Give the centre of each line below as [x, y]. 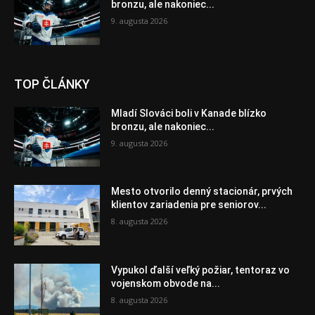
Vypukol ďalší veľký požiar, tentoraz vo [201, 270]
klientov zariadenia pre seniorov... [189, 205]
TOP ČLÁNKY [52, 84]
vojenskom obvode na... [166, 284]
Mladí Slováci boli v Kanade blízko [189, 113]
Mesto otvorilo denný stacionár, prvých [202, 192]
